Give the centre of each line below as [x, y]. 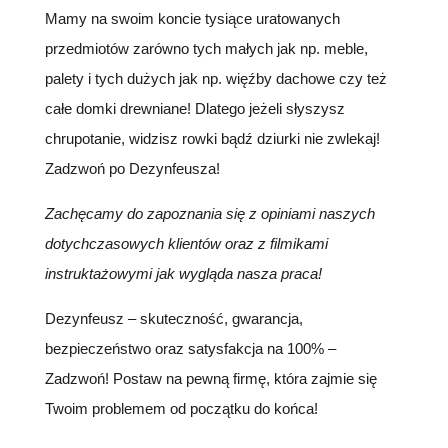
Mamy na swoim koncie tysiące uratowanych [192, 18]
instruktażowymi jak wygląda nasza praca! [183, 273]
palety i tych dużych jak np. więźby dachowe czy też [215, 78]
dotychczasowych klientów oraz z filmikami [186, 243]
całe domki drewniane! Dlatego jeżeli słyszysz [194, 108]
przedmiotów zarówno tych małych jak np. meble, [206, 48]
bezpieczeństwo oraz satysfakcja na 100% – [190, 348]
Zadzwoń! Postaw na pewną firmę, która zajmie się [210, 378]
